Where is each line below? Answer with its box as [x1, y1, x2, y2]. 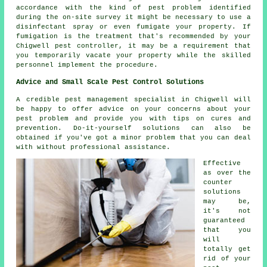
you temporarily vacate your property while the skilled [16, 51, 251, 59]
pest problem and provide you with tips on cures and [16, 114, 251, 122]
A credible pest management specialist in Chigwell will [16, 95, 251, 103]
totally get [203, 245, 251, 253]
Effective [203, 159, 241, 167]
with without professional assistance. [16, 143, 171, 151]
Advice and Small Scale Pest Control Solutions [16, 77, 204, 86]
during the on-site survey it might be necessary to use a [16, 13, 251, 21]
